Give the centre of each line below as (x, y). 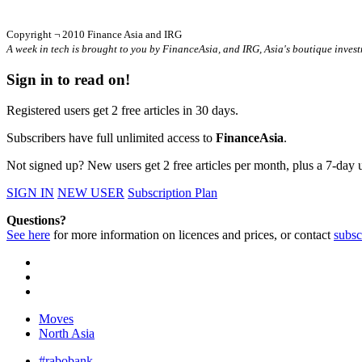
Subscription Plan (173, 193)
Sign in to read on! (68, 79)
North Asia (67, 334)
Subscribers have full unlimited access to (111, 138)
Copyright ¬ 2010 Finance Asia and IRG (94, 34)
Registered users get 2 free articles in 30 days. (122, 111)
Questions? (36, 221)
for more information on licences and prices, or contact (192, 235)
